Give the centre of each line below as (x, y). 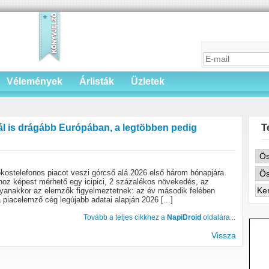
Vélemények (35, 81)
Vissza (224, 235)
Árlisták (97, 81)
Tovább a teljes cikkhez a (125, 217)
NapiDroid (184, 217)
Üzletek (148, 81)
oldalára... (218, 217)
